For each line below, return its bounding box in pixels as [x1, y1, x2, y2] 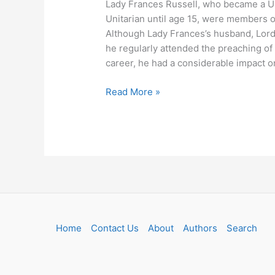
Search [227, 222, 258, 234]
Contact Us [91, 222, 139, 234]
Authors [183, 222, 218, 234]
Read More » [106, 85, 161, 98]
